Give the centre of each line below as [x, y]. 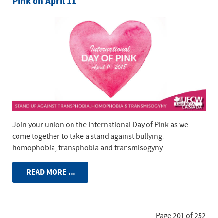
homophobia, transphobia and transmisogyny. [88, 148]
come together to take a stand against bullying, [88, 136]
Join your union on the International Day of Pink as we [100, 125]
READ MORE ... [50, 173]
